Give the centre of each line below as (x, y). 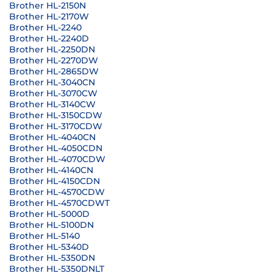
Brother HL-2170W (49, 16)
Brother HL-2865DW (54, 71)
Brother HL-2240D (49, 38)
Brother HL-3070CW (53, 93)
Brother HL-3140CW (52, 104)
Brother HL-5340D (49, 247)
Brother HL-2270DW (54, 60)
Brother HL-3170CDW (56, 126)
